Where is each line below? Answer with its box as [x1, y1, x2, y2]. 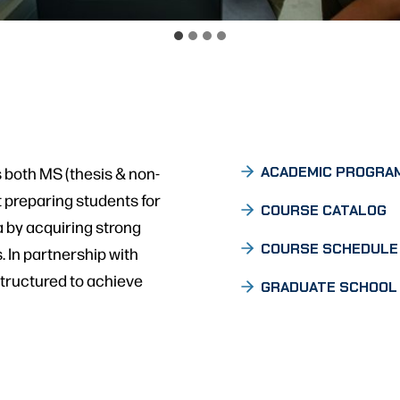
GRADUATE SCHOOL [260, 277, 397, 296]
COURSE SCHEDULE [260, 238, 398, 258]
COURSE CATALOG [260, 200, 387, 220]
